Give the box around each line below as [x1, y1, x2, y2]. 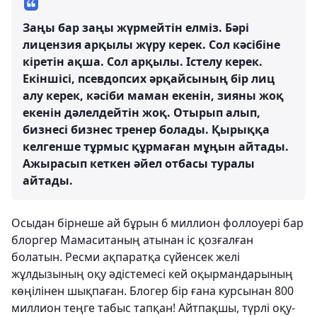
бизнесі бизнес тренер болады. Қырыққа [23, 122, 270, 138]
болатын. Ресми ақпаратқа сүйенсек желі [11, 249, 240, 265]
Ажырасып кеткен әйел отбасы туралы [23, 156, 255, 172]
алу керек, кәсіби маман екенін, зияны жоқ [23, 88, 284, 104]
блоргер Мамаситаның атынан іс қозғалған [11, 232, 253, 248]
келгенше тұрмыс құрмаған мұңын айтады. [23, 139, 289, 155]
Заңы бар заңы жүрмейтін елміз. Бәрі [23, 20, 249, 36]
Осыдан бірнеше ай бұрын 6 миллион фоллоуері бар [11, 215, 304, 231]
